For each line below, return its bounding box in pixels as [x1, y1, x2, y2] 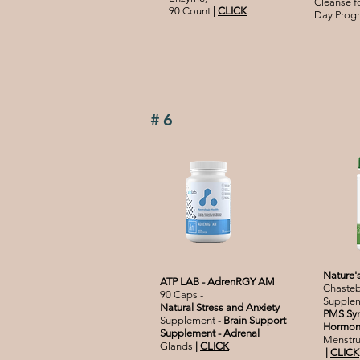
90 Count [169, 5, 213, 18]
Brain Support [223, 314, 286, 327]
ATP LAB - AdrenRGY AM [160, 276, 275, 288]
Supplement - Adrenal [160, 327, 260, 340]
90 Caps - [160, 288, 203, 301]
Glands [160, 340, 195, 353]
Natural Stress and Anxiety [160, 301, 280, 314]
